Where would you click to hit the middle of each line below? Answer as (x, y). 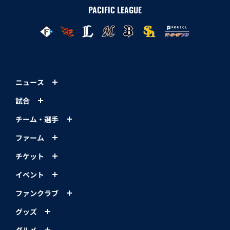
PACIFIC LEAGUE (115, 9)
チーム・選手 (37, 119)
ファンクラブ (37, 193)
